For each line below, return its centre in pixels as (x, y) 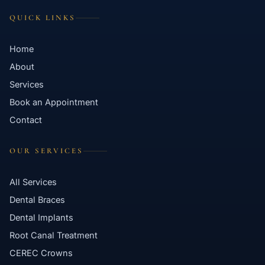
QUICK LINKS (43, 18)
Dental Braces (37, 200)
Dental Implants (41, 218)
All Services (33, 182)
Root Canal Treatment (54, 235)
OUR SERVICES (46, 151)
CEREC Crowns (41, 253)
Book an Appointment (54, 102)
